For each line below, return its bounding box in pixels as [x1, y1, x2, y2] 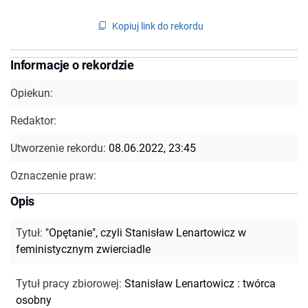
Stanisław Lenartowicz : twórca [124, 276, 276, 290]
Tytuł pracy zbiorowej [16, 276, 119, 290]
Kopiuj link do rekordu [112, 20, 203, 32]
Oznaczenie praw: [10, 168, 96, 182]
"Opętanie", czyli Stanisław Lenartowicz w [45, 225, 246, 239]
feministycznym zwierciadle [16, 242, 151, 256]
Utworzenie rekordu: [10, 141, 109, 155]
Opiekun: [10, 86, 53, 100]
